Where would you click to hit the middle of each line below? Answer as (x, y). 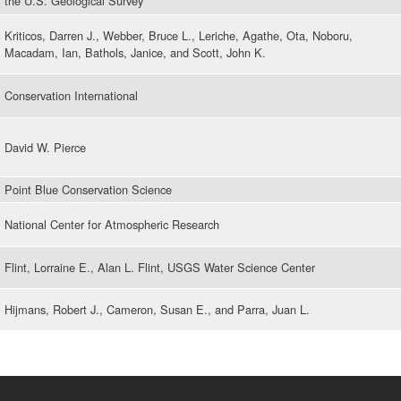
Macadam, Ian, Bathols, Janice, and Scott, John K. (135, 53)
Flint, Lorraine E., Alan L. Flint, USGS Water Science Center (160, 268)
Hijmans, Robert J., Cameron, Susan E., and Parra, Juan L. (157, 310)
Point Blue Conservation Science (88, 190)
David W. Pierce (45, 148)
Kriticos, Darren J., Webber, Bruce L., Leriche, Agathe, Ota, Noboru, (179, 36)
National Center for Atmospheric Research (112, 225)
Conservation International (71, 96)
